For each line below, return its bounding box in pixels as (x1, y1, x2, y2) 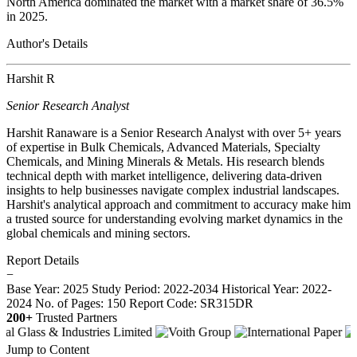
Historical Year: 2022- (222, 282, 331, 296)
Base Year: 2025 (6, 282, 92, 296)
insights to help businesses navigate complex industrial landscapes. (6, 183, 339, 198)
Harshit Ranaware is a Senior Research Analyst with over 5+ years (6, 126, 341, 140)
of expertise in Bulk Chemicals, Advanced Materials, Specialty (6, 140, 320, 155)
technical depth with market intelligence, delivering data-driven (6, 169, 322, 183)
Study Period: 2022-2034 (92, 282, 218, 296)
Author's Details (6, 37, 88, 51)
